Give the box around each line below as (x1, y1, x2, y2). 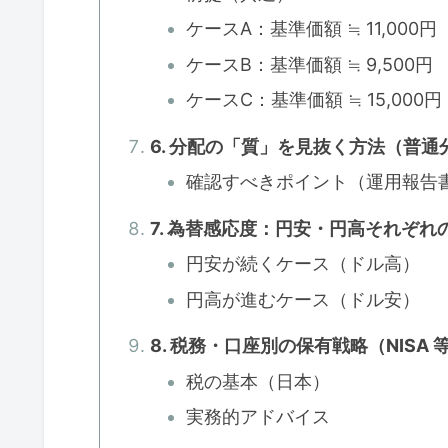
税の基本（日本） (186, 370, 331, 392)
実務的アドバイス (186, 406, 331, 428)
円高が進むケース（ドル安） (186, 288, 421, 310)
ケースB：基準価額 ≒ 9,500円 (186, 53, 434, 75)
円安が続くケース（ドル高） (186, 253, 421, 275)
